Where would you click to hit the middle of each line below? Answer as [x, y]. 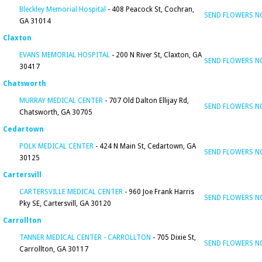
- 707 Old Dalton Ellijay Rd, [146, 101]
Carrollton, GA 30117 [54, 249]
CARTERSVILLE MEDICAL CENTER [71, 192]
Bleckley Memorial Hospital [63, 9]
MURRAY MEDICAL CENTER [61, 101]
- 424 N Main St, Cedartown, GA [145, 146]
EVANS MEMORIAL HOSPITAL [65, 55]
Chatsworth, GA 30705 [56, 112]
